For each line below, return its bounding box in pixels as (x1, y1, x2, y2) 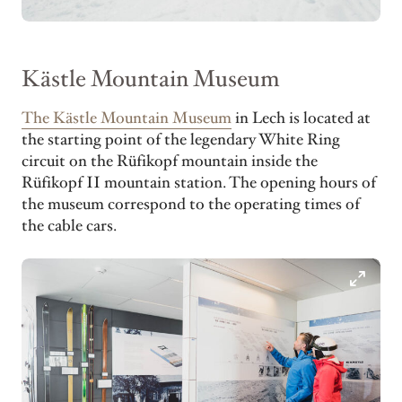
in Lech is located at (232, 108, 371, 130)
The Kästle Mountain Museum (22, 108, 232, 130)
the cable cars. (22, 215, 117, 238)
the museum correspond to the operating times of (22, 194, 360, 216)
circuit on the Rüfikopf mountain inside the (22, 151, 318, 173)
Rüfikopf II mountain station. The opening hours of (22, 172, 376, 195)
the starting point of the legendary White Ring (22, 129, 340, 152)
